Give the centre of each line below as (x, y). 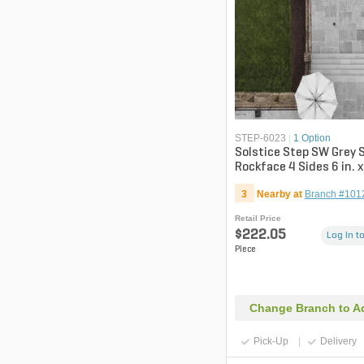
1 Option (312, 139)
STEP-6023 (260, 139)
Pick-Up (271, 342)
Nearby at (279, 195)
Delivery (338, 342)
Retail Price (258, 219)
